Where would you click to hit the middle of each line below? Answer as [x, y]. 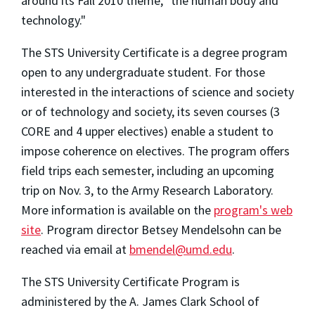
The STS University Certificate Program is [130, 281]
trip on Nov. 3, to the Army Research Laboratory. [147, 190]
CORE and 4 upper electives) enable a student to [147, 131]
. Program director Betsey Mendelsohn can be [161, 229]
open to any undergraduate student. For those [143, 72]
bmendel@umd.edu [181, 249]
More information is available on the [117, 210]
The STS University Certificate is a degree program [154, 52]
